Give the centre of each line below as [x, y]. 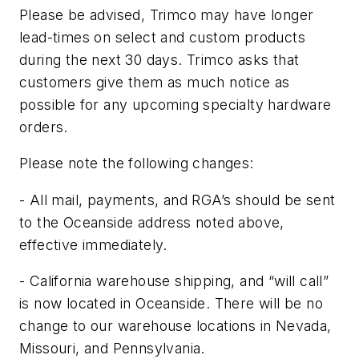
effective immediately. [93, 244]
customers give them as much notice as [155, 82]
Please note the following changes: [137, 163]
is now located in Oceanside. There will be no [171, 304]
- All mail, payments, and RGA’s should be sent [177, 200]
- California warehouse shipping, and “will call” [174, 281]
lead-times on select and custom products [162, 37]
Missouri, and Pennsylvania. [112, 349]
